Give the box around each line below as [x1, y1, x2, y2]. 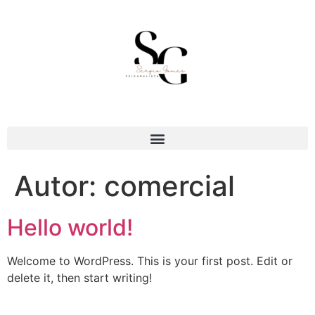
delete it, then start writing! [7, 271, 152, 285]
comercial [104, 169, 235, 203]
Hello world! [7, 214, 133, 241]
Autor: [14, 169, 104, 203]
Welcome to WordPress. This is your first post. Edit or [7, 254, 292, 268]
